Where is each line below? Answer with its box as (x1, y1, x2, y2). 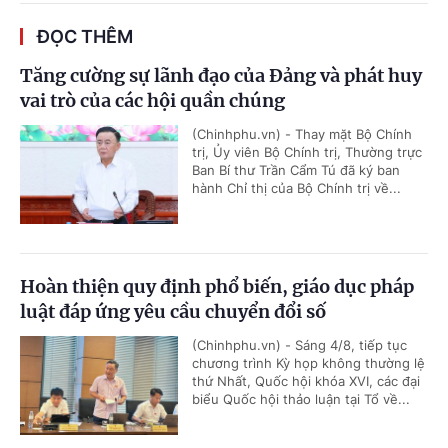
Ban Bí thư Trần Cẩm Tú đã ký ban (192, 162, 400, 179)
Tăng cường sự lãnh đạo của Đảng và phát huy (20, 64, 422, 88)
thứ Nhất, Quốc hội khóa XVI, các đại (192, 373, 420, 390)
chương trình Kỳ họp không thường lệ (192, 355, 425, 372)
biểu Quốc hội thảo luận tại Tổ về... (192, 391, 410, 408)
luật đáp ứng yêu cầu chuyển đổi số (20, 300, 326, 324)
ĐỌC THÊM (37, 26, 133, 48)
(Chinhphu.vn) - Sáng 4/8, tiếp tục (192, 337, 407, 354)
